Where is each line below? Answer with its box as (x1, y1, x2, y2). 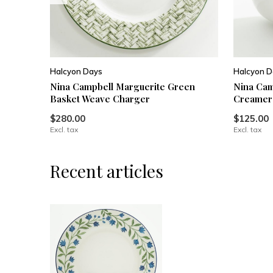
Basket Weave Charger (50, 93, 150, 105)
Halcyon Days (50, 66, 102, 77)
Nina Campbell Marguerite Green (50, 80, 195, 93)
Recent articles (50, 160, 163, 183)
